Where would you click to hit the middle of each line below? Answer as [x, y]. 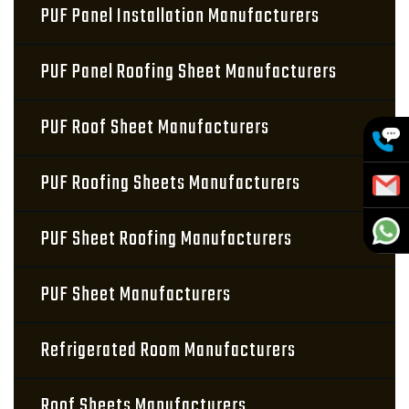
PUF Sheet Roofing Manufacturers [167, 239]
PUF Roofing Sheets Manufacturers [171, 184]
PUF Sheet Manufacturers [136, 295]
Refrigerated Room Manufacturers [168, 351]
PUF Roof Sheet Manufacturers [155, 128]
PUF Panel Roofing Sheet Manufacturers [189, 72]
